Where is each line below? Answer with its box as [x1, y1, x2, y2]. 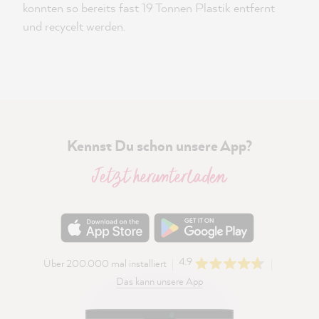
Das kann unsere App [116, 273, 203, 288]
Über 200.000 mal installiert [43, 256, 167, 271]
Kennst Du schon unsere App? [67, 135, 252, 156]
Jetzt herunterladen [92, 162, 227, 194]
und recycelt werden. [23, 18, 125, 35]
